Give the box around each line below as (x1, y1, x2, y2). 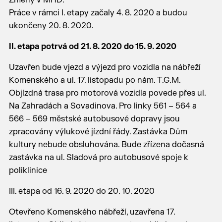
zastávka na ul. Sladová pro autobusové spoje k (8, 153, 188, 163)
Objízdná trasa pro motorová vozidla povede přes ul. (8, 88, 206, 98)
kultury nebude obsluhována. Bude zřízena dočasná (8, 140, 204, 150)
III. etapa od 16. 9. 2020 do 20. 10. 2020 (8, 186, 155, 196)
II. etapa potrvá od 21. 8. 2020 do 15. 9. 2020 (8, 42, 176, 52)
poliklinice (8, 166, 47, 175)
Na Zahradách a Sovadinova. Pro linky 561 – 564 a (8, 101, 197, 111)
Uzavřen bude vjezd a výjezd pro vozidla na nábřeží (8, 62, 201, 72)
